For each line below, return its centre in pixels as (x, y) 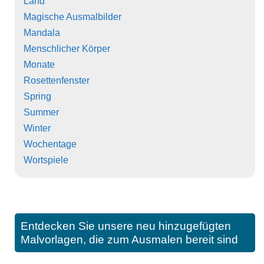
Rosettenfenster (57, 81)
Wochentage (50, 144)
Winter (37, 128)
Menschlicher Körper (67, 49)
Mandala (42, 33)
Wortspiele (46, 160)
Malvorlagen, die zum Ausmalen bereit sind (129, 240)
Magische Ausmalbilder (72, 17)
